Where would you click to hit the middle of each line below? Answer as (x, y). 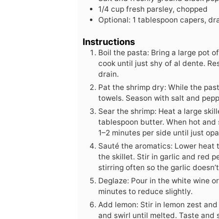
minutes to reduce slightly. (145, 191)
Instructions (109, 41)
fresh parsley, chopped (167, 9)
